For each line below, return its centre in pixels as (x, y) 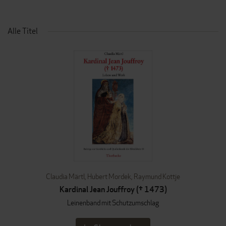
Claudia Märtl (65, 176)
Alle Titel (23, 31)
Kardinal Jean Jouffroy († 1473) (113, 189)
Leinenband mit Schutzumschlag (113, 203)
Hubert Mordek (109, 176)
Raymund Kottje (157, 176)
